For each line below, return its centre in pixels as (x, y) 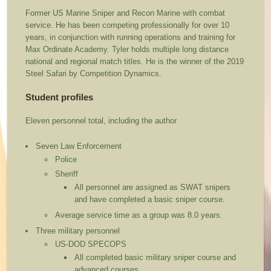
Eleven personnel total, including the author (101, 121)
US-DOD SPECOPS (91, 244)
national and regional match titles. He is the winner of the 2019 (135, 62)
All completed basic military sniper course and (155, 258)
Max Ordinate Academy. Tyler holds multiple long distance (127, 50)
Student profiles (61, 98)
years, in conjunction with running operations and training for (131, 38)
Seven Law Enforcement (79, 146)
